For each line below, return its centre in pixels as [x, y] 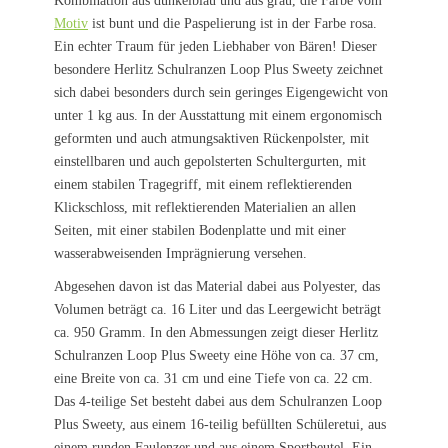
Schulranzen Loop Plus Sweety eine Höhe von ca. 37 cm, [216, 355]
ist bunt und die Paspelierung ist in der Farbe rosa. [232, 23]
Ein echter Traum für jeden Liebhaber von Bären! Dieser [215, 46]
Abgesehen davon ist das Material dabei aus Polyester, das [217, 286]
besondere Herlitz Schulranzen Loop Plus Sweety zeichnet [218, 69]
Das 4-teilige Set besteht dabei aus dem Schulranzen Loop [218, 401]
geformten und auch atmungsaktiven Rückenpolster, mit [211, 138]
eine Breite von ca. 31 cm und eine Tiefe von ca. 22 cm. [213, 378]
